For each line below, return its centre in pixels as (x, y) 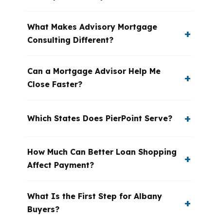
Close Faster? (55, 84)
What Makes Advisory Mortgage (92, 27)
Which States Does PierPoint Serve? (100, 118)
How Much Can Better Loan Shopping (102, 152)
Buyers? (43, 209)
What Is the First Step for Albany (95, 196)
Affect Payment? (61, 165)
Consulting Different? (70, 40)
